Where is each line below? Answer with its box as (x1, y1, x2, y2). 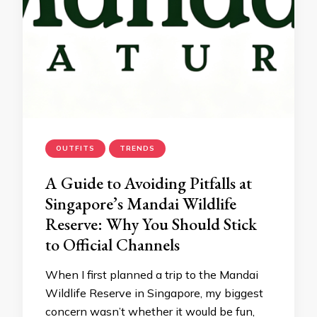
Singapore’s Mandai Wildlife (45, 192, 236, 214)
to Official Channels (45, 234, 180, 255)
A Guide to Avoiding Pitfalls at (45, 172, 252, 194)
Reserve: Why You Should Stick (45, 213, 257, 235)
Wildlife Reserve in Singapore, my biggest (45, 286, 263, 300)
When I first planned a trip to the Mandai (45, 267, 258, 282)
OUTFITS (56, 144, 95, 153)
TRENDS (120, 144, 155, 153)
